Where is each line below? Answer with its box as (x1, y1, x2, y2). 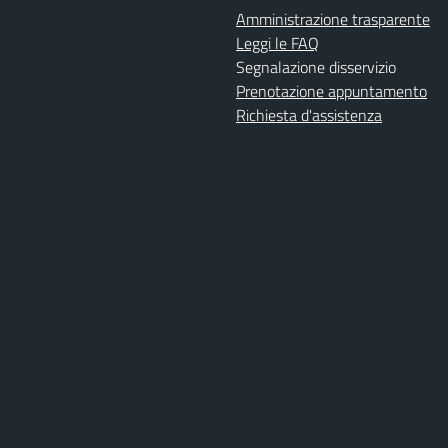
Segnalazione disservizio (236, 55, 396, 79)
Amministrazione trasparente (236, 7, 430, 31)
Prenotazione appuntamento (236, 79, 427, 103)
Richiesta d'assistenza (236, 103, 382, 127)
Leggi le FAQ (236, 31, 319, 55)
